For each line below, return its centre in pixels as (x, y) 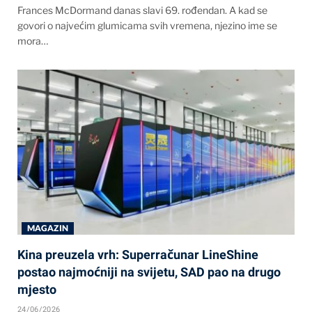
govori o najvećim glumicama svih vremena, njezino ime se (147, 26)
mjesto (37, 290)
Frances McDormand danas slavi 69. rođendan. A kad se (142, 10)
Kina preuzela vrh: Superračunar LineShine (138, 255)
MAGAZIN (48, 228)
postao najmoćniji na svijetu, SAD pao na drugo (149, 272)
